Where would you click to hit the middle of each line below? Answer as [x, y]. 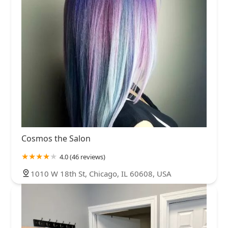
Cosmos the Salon [56, 138]
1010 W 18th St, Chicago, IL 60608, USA [101, 173]
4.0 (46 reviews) [82, 156]
